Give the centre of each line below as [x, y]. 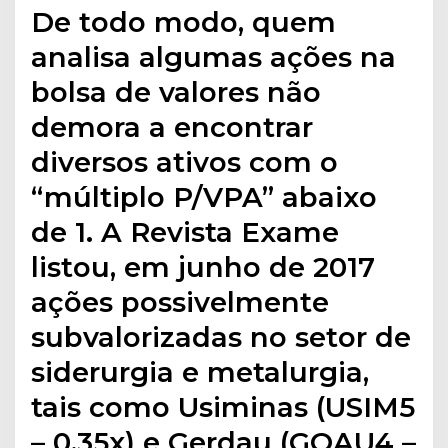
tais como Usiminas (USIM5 [223, 406]
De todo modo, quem [184, 21]
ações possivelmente [180, 301]
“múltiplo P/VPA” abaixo [204, 196]
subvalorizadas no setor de [221, 336]
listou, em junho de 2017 [203, 266]
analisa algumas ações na [214, 56]
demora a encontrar [172, 126]
